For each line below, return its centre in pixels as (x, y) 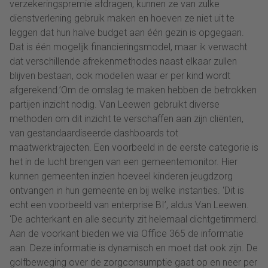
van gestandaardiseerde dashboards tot (94, 133)
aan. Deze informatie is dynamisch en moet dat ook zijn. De (134, 248)
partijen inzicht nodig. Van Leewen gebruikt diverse (115, 105)
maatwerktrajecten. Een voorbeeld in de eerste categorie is (134, 148)
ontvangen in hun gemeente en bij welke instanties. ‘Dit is (127, 191)
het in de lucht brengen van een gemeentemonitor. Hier (124, 162)
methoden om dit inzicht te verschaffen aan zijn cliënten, (127, 119)
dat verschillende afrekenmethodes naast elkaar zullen (123, 62)
